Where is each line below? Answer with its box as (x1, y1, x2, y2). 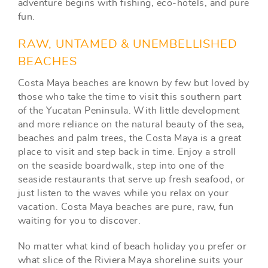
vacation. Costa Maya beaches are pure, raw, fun (18, 202, 234, 212)
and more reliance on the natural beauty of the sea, (18, 120, 245, 130)
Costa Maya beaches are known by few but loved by (18, 78, 249, 89)
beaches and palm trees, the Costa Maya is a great (18, 133, 242, 144)
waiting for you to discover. (18, 216, 141, 226)
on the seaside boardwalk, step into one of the (18, 161, 224, 171)
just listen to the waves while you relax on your (18, 188, 229, 199)
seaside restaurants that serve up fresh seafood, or (18, 175, 245, 185)
